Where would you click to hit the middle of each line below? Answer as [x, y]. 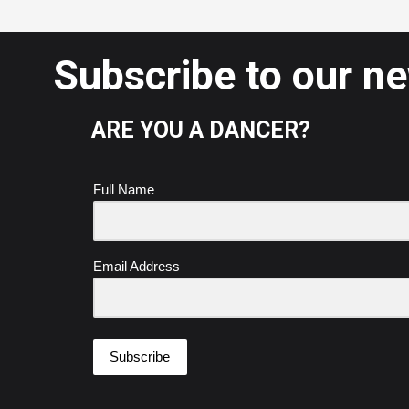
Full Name [124, 190]
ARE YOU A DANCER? [201, 131]
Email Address [136, 266]
